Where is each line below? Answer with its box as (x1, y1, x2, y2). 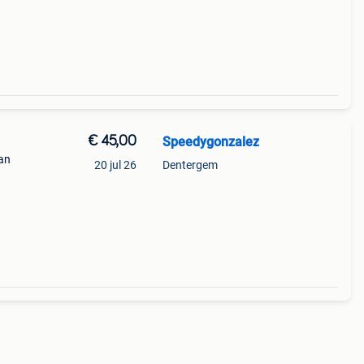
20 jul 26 (93, 158, 136, 171)
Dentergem (162, 158, 218, 171)
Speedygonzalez (162, 134, 259, 149)
